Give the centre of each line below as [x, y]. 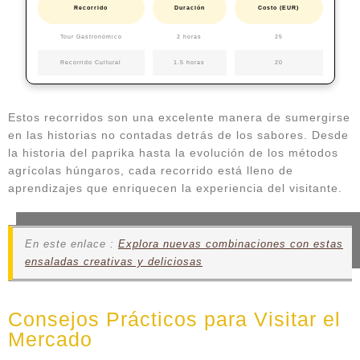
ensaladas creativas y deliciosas [114, 262]
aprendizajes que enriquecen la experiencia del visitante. [175, 188]
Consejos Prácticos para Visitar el [174, 319]
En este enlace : [72, 244]
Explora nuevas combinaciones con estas [231, 244]
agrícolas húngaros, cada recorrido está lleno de [151, 171]
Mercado [50, 340]
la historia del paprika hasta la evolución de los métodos [173, 153]
